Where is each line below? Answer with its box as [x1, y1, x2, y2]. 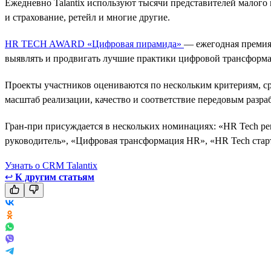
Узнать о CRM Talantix [5, 160, 97, 171]
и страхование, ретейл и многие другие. [5, 11, 170, 22]
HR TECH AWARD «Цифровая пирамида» [5, 38, 184, 49]
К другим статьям [15, 171, 94, 182]
